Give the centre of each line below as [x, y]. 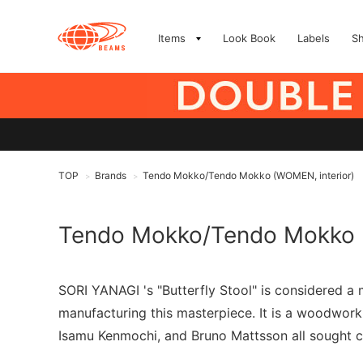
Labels [314, 38]
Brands [111, 175]
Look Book [249, 38]
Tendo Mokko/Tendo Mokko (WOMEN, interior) [248, 175]
